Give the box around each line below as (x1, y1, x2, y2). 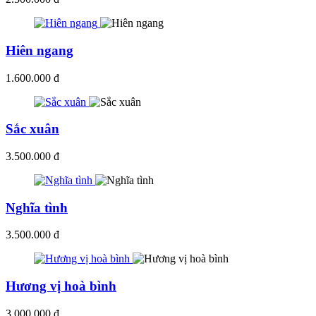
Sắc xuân (6, 121, 59, 137)
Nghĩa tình (6, 200, 68, 215)
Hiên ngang (6, 42, 73, 58)
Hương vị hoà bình (6, 279, 116, 294)
